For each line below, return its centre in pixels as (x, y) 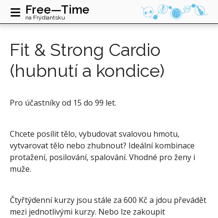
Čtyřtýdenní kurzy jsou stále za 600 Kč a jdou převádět (108, 200)
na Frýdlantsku (45, 17)
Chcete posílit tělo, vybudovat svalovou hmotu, (95, 134)
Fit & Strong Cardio (85, 50)
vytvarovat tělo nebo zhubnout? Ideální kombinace (102, 145)
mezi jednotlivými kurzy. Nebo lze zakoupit (87, 212)
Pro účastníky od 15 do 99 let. (63, 103)
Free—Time (57, 9)
